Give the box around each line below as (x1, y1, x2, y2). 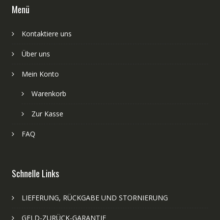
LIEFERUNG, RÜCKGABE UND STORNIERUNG (21, 192, 168, 202)
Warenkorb (31, 88, 66, 98)
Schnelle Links (11, 166, 59, 180)
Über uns (21, 49, 50, 58)
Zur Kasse (31, 109, 63, 118)
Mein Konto (21, 69, 59, 79)
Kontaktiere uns (21, 28, 72, 38)
